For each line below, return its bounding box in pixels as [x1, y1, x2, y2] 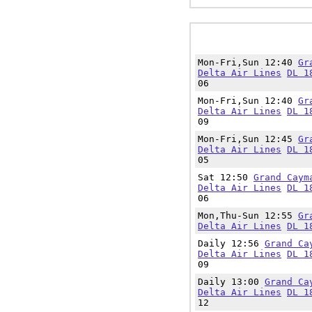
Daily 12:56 [198, 238, 265, 249]
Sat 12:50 [198, 172, 253, 182]
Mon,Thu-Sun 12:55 [198, 210, 298, 221]
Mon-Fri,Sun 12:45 [198, 134, 298, 144]
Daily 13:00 [198, 276, 265, 287]
